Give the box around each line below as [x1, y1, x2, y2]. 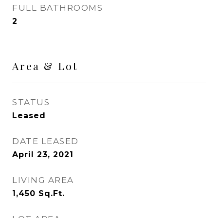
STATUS [12, 97, 50, 107]
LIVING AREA [12, 175, 74, 185]
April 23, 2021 [12, 150, 73, 159]
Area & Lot [12, 59, 78, 73]
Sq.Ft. [38, 189, 65, 198]
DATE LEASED [12, 136, 79, 146]
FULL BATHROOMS [12, 3, 103, 13]
